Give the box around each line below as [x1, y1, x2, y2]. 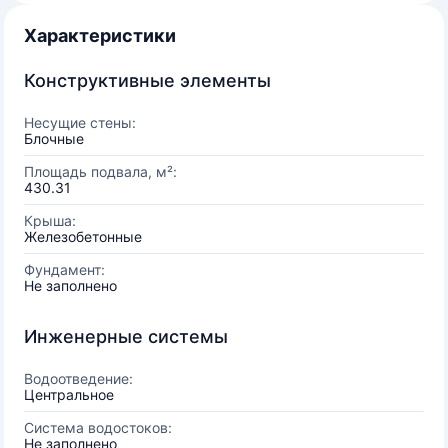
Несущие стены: [24, 114, 136, 131]
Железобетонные [24, 228, 142, 245]
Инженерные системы [24, 326, 228, 347]
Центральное [24, 386, 114, 403]
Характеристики [24, 25, 176, 46]
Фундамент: [24, 261, 105, 278]
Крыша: [24, 212, 76, 229]
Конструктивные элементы [24, 70, 271, 91]
